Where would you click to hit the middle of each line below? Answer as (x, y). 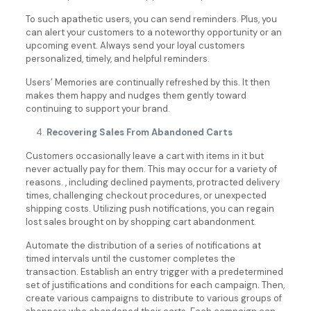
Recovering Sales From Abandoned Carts (139, 132)
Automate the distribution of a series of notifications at (143, 245)
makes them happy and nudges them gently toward (136, 95)
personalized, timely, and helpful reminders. (117, 59)
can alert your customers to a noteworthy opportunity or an (153, 32)
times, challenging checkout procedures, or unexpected (146, 195)
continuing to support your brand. (98, 109)
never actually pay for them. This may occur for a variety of (151, 169)
